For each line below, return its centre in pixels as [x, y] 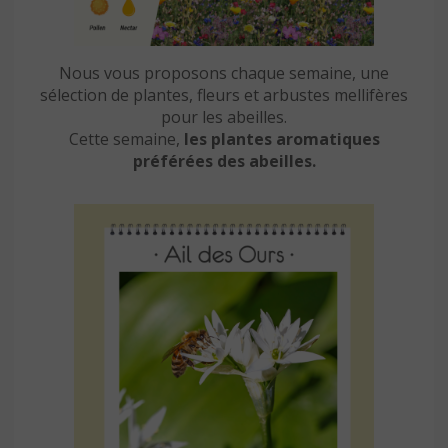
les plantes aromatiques [281, 138]
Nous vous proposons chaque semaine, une [224, 72]
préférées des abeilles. [224, 160]
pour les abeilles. [224, 116]
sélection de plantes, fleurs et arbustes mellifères [224, 94]
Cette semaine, [126, 138]
